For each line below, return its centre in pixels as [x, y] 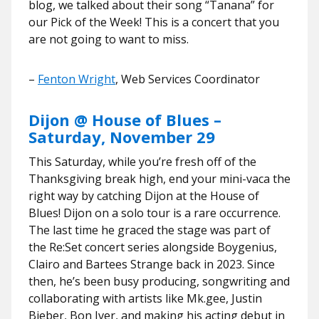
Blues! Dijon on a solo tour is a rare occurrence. [155, 213]
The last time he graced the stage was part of [150, 230]
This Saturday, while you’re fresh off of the [142, 162]
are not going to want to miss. [110, 39]
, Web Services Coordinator [188, 79]
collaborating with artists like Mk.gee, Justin [145, 298]
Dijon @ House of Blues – [125, 120]
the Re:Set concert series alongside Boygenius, [153, 247]
